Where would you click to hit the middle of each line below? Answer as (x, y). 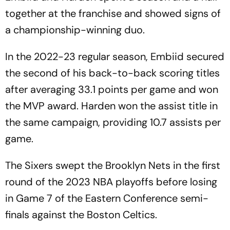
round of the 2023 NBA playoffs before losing (111, 182)
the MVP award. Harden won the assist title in (111, 106)
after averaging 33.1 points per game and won (112, 89)
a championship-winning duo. (75, 30)
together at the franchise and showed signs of (113, 13)
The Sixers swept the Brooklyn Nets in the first (113, 165)
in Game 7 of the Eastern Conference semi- (107, 198)
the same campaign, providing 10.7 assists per (113, 122)
